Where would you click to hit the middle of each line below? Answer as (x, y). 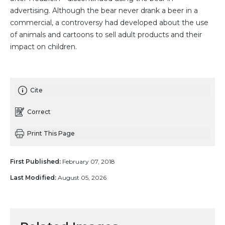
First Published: (35, 162)
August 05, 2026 (81, 178)
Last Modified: (33, 178)
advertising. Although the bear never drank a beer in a (104, 11)
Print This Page (51, 134)
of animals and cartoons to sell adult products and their (106, 35)
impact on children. (43, 47)
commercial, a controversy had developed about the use (109, 23)
